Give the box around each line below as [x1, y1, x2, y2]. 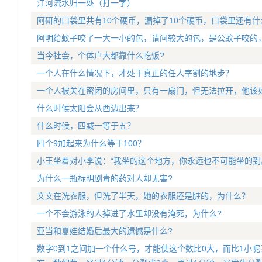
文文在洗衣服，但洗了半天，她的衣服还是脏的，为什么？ [37, 191, 250, 201]
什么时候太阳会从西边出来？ [37, 104, 143, 113]
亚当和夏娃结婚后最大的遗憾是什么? [37, 226, 173, 236]
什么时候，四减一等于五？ [37, 121, 135, 130]
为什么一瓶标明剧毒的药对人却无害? [37, 174, 173, 183]
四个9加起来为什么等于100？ [37, 139, 146, 148]
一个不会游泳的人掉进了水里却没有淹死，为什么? [37, 209, 222, 218]
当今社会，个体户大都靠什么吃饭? [37, 51, 164, 60]
